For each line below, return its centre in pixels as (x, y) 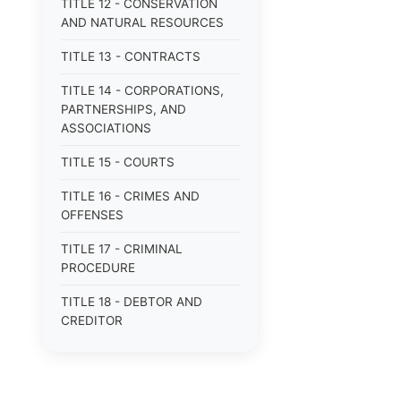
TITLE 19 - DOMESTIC (124, 354)
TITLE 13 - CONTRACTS (131, 56)
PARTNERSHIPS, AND (124, 109)
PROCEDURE (98, 268)
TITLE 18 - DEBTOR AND (132, 302)
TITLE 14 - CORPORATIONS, (142, 90)
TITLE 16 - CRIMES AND (130, 196)
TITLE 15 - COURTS (118, 162)
